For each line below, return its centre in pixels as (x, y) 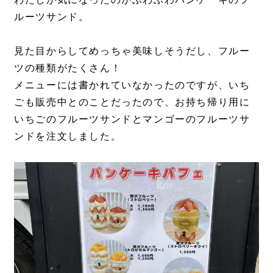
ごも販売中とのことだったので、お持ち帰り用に (132, 102)
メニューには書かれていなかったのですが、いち (132, 85)
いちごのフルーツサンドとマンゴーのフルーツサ (132, 119)
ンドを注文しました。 (68, 136)
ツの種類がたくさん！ (68, 68)
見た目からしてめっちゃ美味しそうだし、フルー (132, 51)
